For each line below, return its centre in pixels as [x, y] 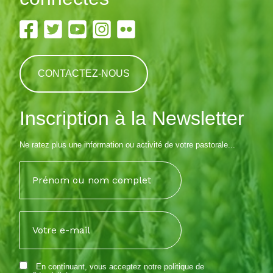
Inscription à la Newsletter [132, 118]
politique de [184, 267]
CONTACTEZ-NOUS [84, 73]
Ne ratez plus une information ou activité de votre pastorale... [127, 145]
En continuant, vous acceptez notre [99, 267]
